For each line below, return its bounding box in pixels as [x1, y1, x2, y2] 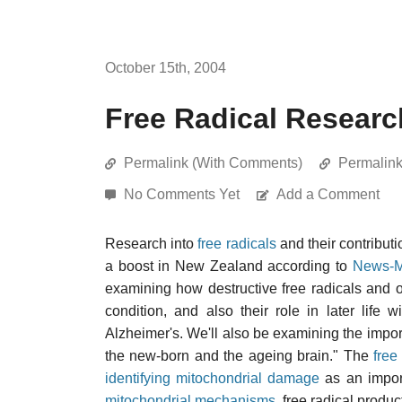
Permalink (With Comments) [124, 155, 302, 170]
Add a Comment [276, 187, 380, 202]
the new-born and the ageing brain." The [105, 348, 374, 363]
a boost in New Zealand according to [105, 258, 353, 274]
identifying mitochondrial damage [105, 371, 320, 386]
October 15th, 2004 [105, 60, 226, 75]
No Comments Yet [124, 187, 243, 202]
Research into [105, 236, 198, 251]
